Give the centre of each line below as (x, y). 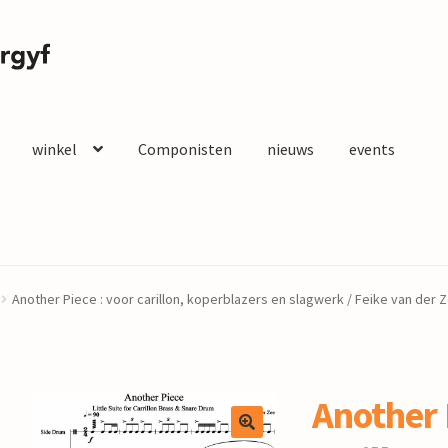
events (371, 149)
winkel (54, 149)
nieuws (290, 149)
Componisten (184, 149)
